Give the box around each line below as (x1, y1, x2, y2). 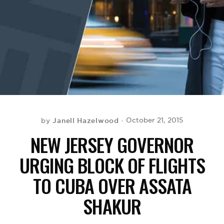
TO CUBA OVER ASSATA (32, 171, 191, 199)
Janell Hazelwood (52, 116, 119, 125)
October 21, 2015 (125, 116, 183, 124)
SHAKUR (83, 192, 141, 220)
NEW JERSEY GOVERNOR (30, 130, 193, 158)
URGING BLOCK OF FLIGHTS (19, 151, 205, 179)
